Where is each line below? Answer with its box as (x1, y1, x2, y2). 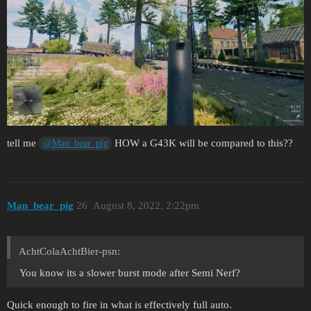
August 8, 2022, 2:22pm (92, 199, 199, 211)
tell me (7, 137, 39, 149)
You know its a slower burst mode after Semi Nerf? (19, 267, 240, 279)
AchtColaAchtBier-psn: (19, 246, 120, 258)
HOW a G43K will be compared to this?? (112, 137, 294, 149)
